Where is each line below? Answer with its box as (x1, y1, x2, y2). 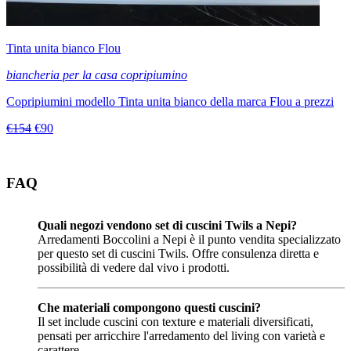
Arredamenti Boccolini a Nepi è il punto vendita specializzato (38, 233, 341, 247)
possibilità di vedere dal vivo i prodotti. (38, 261, 230, 275)
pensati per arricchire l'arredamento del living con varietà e (38, 329, 325, 343)
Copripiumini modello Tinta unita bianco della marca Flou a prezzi (6, 94, 334, 108)
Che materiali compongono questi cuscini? (38, 301, 261, 315)
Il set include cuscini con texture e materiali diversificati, (38, 315, 313, 329)
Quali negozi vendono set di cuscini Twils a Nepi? (38, 219, 297, 233)
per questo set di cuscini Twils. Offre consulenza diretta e (38, 247, 319, 261)
